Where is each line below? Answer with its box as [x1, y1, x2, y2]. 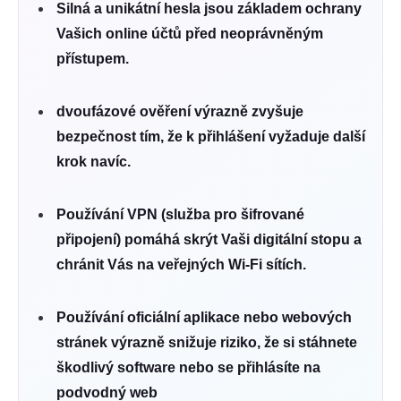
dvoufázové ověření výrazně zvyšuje [56, 104, 303, 120]
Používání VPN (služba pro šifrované [56, 207, 304, 223]
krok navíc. [56, 154, 131, 170]
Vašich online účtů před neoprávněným [56, 25, 323, 41]
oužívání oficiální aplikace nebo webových [66, 310, 352, 326]
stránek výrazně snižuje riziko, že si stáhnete [56, 335, 357, 351]
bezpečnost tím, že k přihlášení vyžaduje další [56, 129, 365, 145]
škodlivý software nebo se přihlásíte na [56, 360, 320, 376]
